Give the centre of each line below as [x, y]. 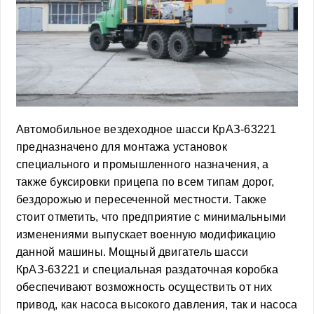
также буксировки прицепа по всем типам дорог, [145, 182]
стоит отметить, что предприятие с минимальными [151, 217]
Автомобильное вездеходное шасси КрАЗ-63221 [146, 129]
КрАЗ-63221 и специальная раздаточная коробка [147, 269]
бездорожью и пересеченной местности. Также [142, 199]
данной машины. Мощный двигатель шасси [132, 252]
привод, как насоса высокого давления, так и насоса [157, 304]
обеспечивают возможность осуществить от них [144, 287]
